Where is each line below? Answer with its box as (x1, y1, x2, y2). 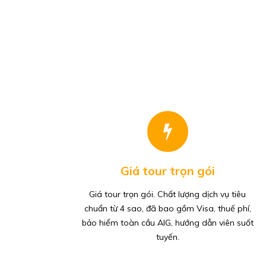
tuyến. (156, 231, 179, 242)
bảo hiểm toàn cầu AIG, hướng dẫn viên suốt (81, 217, 254, 228)
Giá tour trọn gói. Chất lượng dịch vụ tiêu (89, 188, 246, 199)
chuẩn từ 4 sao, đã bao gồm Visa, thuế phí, (84, 202, 251, 214)
